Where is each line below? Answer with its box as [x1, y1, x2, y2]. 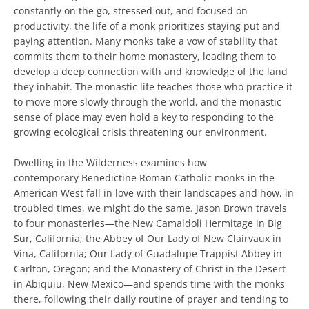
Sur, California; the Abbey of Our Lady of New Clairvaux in [14, 232, 281, 245]
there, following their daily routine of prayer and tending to [14, 292, 288, 306]
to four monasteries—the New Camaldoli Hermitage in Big [14, 217, 282, 230]
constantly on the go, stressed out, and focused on [14, 4, 248, 17]
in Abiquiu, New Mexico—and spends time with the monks [14, 277, 285, 290]
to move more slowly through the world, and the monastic [14, 95, 281, 108]
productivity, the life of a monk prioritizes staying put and [14, 19, 280, 32]
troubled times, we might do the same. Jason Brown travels [14, 201, 287, 215]
